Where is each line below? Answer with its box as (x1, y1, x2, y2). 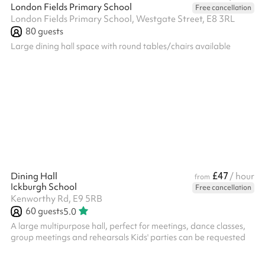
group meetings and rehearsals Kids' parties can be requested (11, 232, 245, 243)
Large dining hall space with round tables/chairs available (11, 41, 231, 51)
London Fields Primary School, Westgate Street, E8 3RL (11, 13, 235, 25)
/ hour (230, 170, 254, 182)
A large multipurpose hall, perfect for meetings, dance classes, (11, 221, 245, 231)
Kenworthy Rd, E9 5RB (11, 193, 102, 205)
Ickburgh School (11, 181, 77, 193)
